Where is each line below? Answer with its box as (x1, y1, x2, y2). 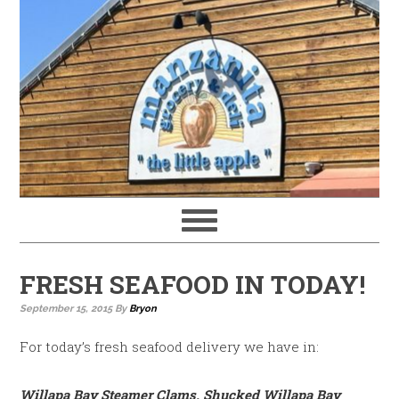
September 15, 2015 (20, 303, 113, 314)
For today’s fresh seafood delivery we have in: (20, 338, 320, 355)
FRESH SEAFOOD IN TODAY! (20, 268, 366, 301)
